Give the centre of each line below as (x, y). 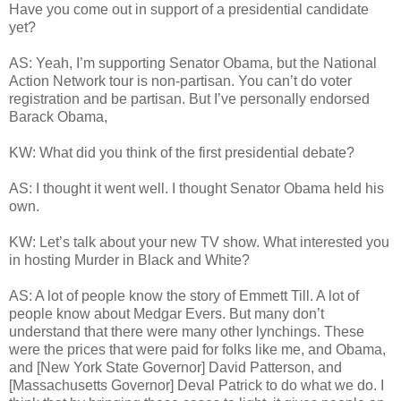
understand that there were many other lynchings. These (187, 332)
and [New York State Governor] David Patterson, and (175, 368)
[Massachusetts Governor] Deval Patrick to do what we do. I (196, 386)
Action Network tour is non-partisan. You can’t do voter (180, 81)
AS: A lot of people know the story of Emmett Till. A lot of (184, 296)
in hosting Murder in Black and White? (129, 260)
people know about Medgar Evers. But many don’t (166, 314)
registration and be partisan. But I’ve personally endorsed (189, 99)
